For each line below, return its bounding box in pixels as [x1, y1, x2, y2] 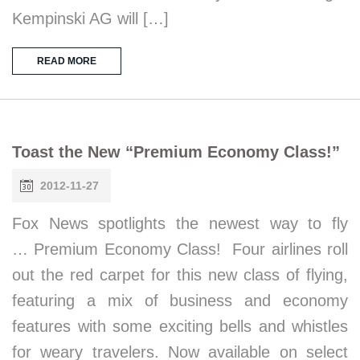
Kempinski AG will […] [12, 9, 169, 27]
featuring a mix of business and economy [12, 291, 348, 309]
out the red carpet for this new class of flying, [12, 265, 348, 284]
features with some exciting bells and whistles [12, 317, 348, 335]
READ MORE [37, 55, 96, 67]
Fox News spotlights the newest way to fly [12, 214, 348, 232]
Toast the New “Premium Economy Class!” [12, 142, 340, 161]
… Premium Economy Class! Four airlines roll [12, 239, 348, 258]
